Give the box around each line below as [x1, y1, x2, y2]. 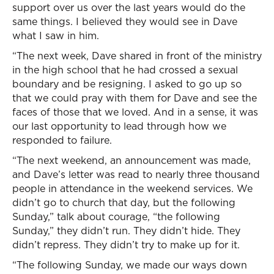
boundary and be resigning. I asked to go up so [12, 77, 242, 91]
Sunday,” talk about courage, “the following [12, 210, 220, 223]
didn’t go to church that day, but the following [12, 196, 235, 209]
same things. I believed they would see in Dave [12, 15, 237, 28]
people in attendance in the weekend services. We [12, 182, 253, 195]
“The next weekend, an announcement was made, [12, 154, 251, 167]
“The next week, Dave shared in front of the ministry [12, 49, 262, 62]
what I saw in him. [12, 29, 99, 42]
